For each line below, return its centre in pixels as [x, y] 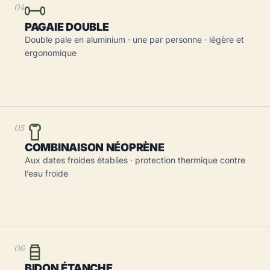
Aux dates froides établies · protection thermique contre [135, 160]
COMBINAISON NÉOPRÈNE [95, 147]
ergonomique [51, 53]
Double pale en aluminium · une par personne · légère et [134, 39]
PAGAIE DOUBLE [67, 27]
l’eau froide [46, 173]
